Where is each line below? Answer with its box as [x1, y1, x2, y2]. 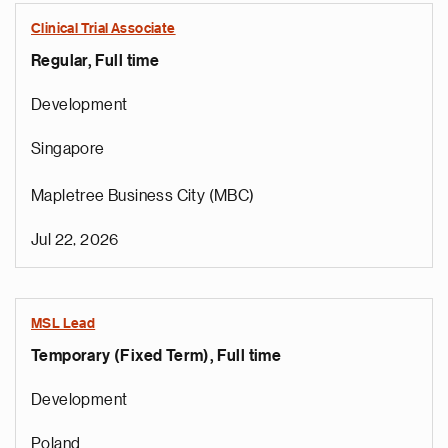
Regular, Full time [31, 53, 160, 69]
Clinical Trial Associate [31, 22, 176, 36]
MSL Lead [31, 317, 96, 331]
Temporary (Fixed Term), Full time [31, 348, 282, 364]
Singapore [31, 141, 105, 157]
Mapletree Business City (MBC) [31, 188, 255, 204]
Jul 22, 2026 [31, 232, 119, 248]
